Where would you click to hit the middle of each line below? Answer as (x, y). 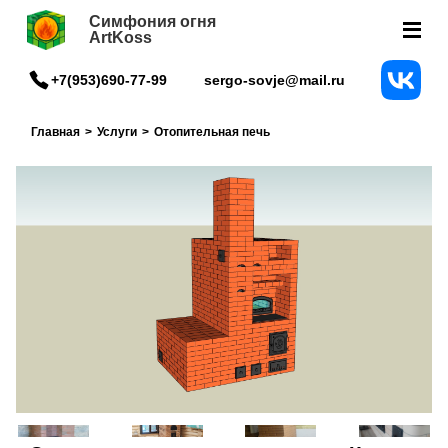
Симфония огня (153, 21)
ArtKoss (121, 37)
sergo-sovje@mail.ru (274, 79)
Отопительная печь (212, 131)
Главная (55, 131)
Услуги (117, 131)
